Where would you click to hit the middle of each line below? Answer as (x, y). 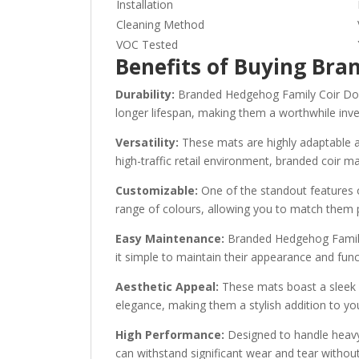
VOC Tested (147, 44)
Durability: (145, 94)
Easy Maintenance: (170, 238)
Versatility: (147, 142)
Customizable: (157, 190)
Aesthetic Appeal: (167, 286)
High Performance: (170, 334)
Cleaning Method (161, 24)
